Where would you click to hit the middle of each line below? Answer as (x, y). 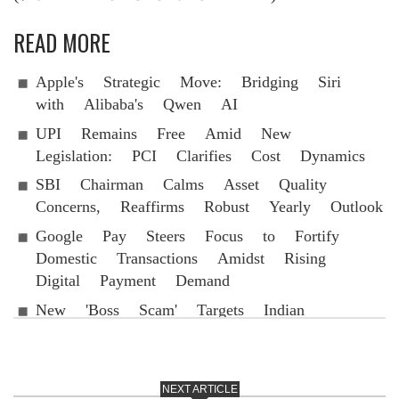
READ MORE (62, 42)
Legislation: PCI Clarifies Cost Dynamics (200, 155)
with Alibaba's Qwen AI (137, 103)
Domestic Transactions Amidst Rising (181, 257)
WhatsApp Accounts (110, 331)
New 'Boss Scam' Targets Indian (170, 309)
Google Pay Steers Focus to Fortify (187, 236)
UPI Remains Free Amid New (163, 133)
